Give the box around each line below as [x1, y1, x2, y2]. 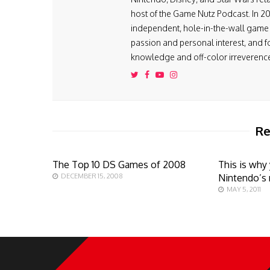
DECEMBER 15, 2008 [61, 172, 123, 180]
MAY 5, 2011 [227, 185, 262, 193]
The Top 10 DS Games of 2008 [52, 159, 186, 171]
